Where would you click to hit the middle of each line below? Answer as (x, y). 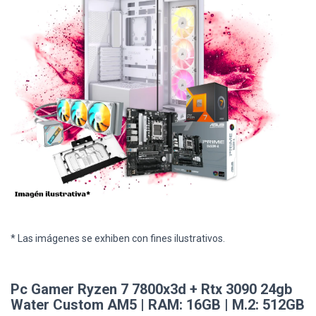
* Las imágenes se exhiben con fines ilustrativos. (118, 238)
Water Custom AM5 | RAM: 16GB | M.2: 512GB (158, 305)
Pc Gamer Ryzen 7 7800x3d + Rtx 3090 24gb (151, 290)
